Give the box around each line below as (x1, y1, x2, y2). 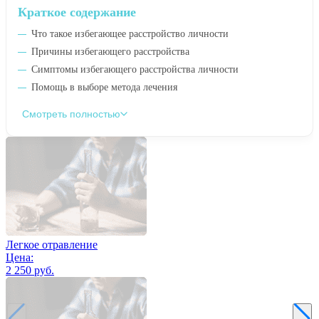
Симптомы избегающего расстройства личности (31, 63, 239, 75)
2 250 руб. (6, 263, 54, 276)
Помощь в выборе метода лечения (31, 81, 177, 93)
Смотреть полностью (22, 108, 120, 120)
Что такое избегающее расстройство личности (31, 28, 229, 39)
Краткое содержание (18, 4, 136, 19)
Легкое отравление (6, 238, 98, 251)
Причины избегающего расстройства (31, 46, 189, 57)
